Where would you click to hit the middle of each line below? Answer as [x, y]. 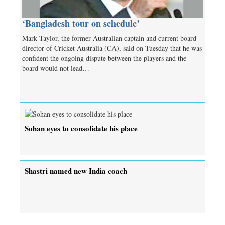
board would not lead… [56, 68]
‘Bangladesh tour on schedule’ [81, 23]
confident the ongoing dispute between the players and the [104, 58]
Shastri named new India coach [76, 171]
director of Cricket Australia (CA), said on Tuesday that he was [112, 48]
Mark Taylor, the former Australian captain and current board [109, 38]
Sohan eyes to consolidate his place [81, 128]
